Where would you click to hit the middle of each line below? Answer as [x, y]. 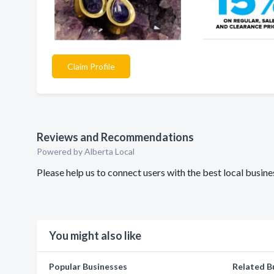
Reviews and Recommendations [115, 137]
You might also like [95, 235]
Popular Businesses [88, 266]
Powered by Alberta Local [86, 151]
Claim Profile [91, 66]
